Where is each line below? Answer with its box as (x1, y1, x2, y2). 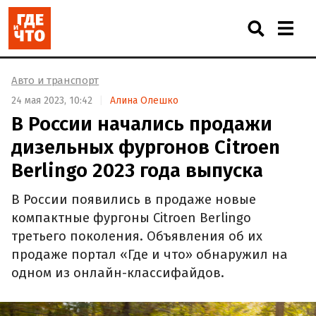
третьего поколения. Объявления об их (11, 229, 262, 245)
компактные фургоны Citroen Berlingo (11, 210, 251, 226)
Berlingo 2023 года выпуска (11, 158, 263, 182)
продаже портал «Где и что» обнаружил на (11, 247, 288, 263)
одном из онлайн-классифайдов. (11, 265, 224, 281)
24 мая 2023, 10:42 (11, 94, 92, 107)
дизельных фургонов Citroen (11, 135, 280, 159)
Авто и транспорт (11, 74, 99, 87)
